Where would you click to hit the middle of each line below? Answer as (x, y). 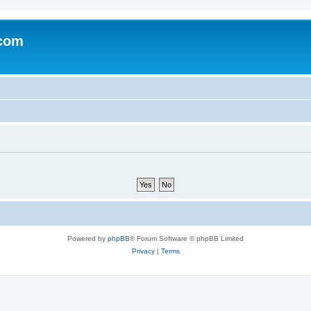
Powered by (87, 238)
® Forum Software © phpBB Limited (187, 238)
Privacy (143, 251)
